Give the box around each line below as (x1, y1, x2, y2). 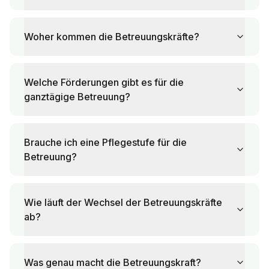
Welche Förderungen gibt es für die (24, 76, 184, 89)
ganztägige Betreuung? (24, 91, 130, 103)
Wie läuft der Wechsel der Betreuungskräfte (24, 196, 222, 209)
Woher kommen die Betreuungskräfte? (24, 31, 199, 43)
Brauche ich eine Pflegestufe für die (24, 136, 187, 149)
